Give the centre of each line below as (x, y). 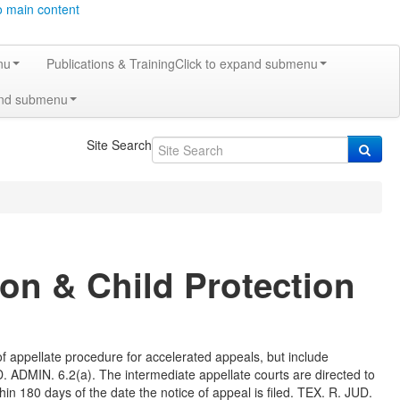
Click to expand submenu (246, 63)
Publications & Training (111, 63)
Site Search (119, 145)
